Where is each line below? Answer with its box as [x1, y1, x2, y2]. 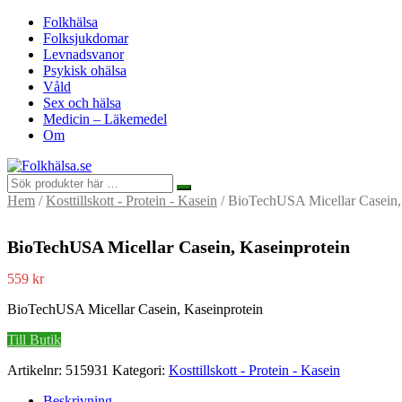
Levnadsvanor [43, 47, 124, 62]
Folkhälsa [43, 14, 98, 30]
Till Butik [7, 332, 61, 348]
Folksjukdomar [43, 31, 128, 46]
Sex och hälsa [43, 95, 121, 110]
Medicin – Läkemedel [43, 111, 167, 127]
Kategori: [112, 363, 169, 379]
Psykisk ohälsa [43, 63, 127, 78]
